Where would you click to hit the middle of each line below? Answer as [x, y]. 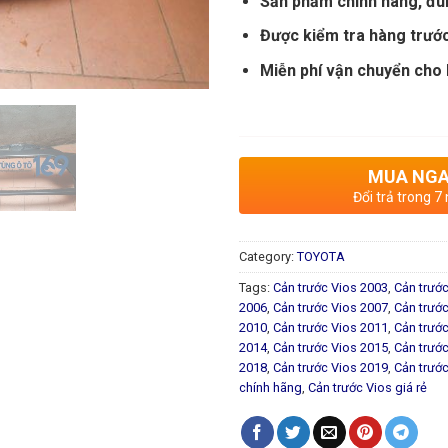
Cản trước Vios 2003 [330, 287]
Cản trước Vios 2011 [330, 327]
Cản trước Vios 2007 [330, 307]
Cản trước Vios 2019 [330, 367]
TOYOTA [321, 256]
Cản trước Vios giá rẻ [367, 387]
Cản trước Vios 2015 [330, 347]
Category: [268, 256]
